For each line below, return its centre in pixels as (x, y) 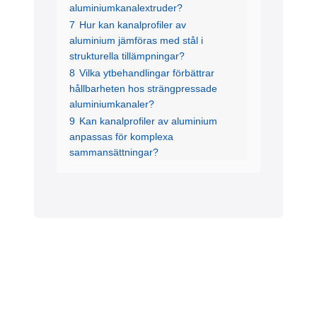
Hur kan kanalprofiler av (133, 25)
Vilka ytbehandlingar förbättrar (147, 73)
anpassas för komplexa (121, 137)
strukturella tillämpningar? (127, 56)
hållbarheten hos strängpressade (143, 89)
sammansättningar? (114, 152)
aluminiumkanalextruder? (126, 8)
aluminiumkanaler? (112, 104)
